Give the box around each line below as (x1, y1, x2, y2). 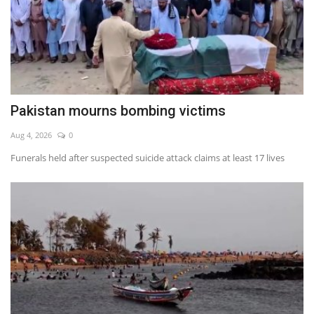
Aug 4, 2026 (11, 130, 52, 141)
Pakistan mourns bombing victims (11, 102, 226, 120)
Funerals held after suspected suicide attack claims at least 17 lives (11, 151, 285, 165)
